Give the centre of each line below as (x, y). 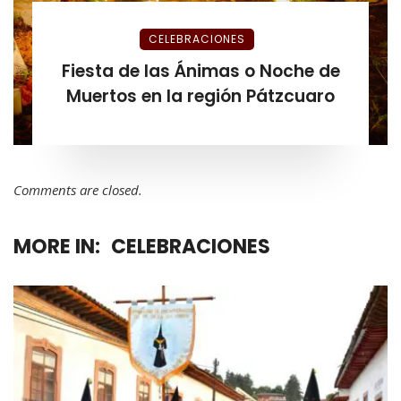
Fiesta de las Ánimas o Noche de (200, 71)
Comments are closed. (78, 189)
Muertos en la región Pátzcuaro (200, 96)
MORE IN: (57, 246)
